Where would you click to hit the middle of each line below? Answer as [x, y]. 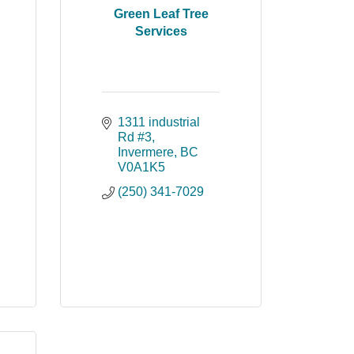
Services [161, 31]
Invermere [146, 152]
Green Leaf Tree [161, 13]
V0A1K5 [141, 167]
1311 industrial [159, 122]
